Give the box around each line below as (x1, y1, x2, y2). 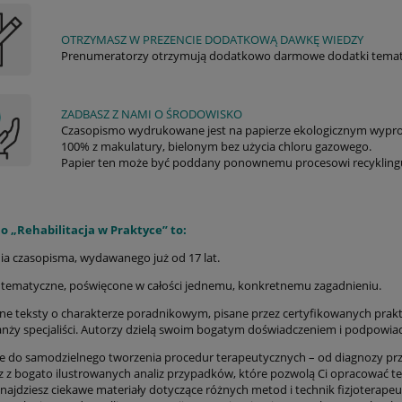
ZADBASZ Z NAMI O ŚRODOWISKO (61, 106, 242, 123)
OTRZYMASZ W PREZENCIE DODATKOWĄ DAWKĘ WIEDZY (61, 31, 363, 48)
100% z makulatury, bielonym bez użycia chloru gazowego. (61, 138, 371, 155)
